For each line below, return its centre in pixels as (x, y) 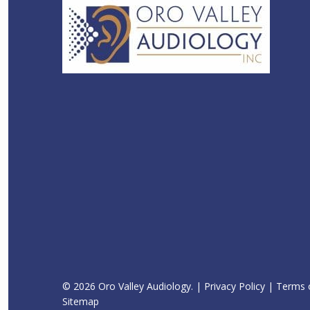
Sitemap (81, 302)
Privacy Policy (235, 286)
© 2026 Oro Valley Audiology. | (133, 286)
